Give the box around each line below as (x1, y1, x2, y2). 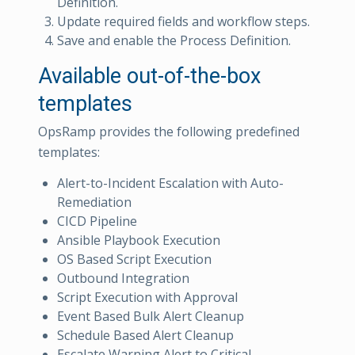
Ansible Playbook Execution (57, 231, 220, 250)
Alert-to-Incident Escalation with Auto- (57, 174, 284, 193)
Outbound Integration (57, 269, 189, 288)
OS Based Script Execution (57, 250, 212, 269)
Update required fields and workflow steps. (57, 12, 310, 30)
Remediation (57, 193, 132, 212)
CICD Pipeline (57, 212, 137, 231)
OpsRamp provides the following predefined (38, 122, 300, 140)
